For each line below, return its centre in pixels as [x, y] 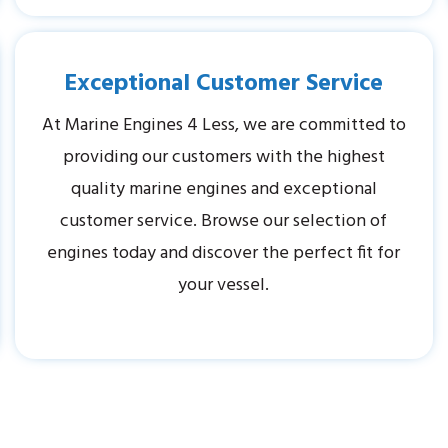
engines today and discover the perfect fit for [224, 254]
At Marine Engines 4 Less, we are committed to [223, 126]
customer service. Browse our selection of [224, 222]
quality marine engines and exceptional [223, 190]
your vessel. [224, 286]
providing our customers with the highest [223, 158]
